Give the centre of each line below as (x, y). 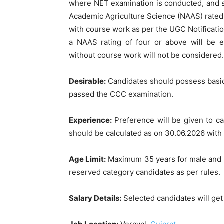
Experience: (90, 120)
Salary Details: (95, 198)
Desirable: (87, 81)
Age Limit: (88, 159)
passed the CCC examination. (121, 94)
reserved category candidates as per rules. (145, 172)
